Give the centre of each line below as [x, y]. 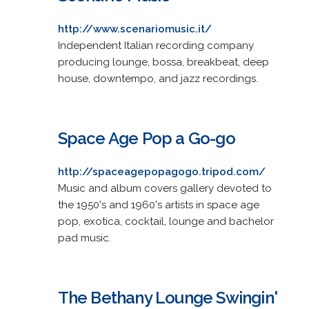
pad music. [84, 238]
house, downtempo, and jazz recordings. [158, 78]
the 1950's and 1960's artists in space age [158, 205]
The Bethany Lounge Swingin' [167, 297]
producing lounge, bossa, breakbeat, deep [163, 62]
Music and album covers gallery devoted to [165, 188]
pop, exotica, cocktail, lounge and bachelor [166, 221]
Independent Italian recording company [156, 45]
